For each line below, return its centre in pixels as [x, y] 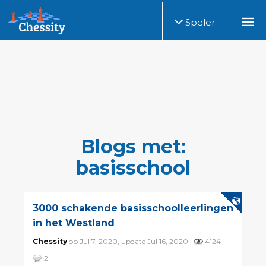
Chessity [50, 241]
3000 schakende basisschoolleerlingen [133, 208]
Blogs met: [133, 147]
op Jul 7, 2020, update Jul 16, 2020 [130, 241]
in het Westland [74, 223]
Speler [199, 22]
